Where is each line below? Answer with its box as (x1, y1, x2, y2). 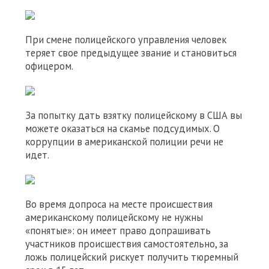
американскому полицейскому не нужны (25, 211, 203, 224)
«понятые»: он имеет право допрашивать (25, 224, 211, 237)
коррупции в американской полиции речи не (25, 135, 223, 148)
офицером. (25, 59, 73, 73)
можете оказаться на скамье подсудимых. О (25, 122, 220, 135)
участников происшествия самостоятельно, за (25, 237, 228, 250)
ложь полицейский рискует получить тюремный (25, 250, 238, 264)
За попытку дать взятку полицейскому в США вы (25, 109, 242, 122)
